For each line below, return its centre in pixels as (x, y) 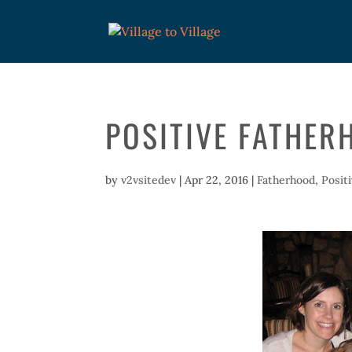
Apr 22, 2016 (217, 180)
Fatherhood (286, 180)
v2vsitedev (149, 180)
